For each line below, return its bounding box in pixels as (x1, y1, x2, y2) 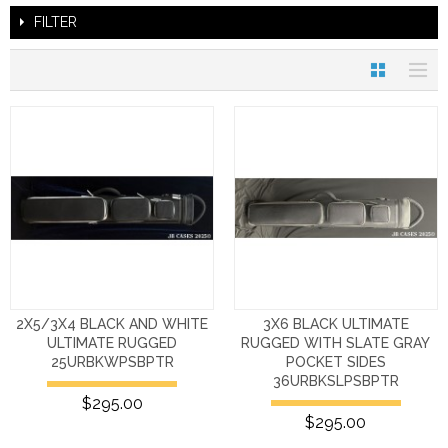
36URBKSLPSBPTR (272, 373, 399, 390)
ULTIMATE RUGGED (47, 335, 178, 352)
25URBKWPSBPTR (50, 354, 174, 371)
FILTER (34, 14, 77, 30)
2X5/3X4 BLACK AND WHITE (16, 316, 209, 333)
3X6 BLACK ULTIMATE (262, 316, 409, 333)
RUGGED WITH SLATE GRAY (241, 335, 431, 352)
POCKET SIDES (285, 354, 386, 371)
